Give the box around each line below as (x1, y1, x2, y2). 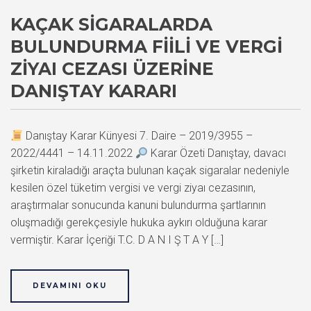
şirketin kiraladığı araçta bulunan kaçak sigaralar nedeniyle (10, 164, 289, 178)
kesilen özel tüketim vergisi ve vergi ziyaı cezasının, (10, 181, 255, 195)
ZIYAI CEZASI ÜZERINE (10, 58, 214, 80)
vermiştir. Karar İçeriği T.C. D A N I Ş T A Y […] (10, 233, 224, 247)
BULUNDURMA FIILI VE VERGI (10, 36, 283, 58)
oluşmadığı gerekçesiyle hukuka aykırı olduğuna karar (10, 216, 267, 230)
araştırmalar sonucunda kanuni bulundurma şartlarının (10, 199, 266, 212)
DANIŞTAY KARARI (10, 81, 177, 102)
